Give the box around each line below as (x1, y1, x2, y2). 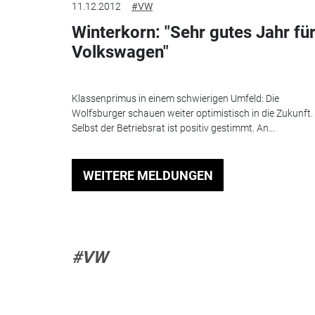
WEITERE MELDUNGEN (82, 167, 213, 183)
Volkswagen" (72, 41, 169, 62)
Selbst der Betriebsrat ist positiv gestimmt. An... (72, 122, 275, 134)
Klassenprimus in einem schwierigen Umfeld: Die (72, 93, 279, 105)
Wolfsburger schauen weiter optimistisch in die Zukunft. (72, 108, 313, 120)
